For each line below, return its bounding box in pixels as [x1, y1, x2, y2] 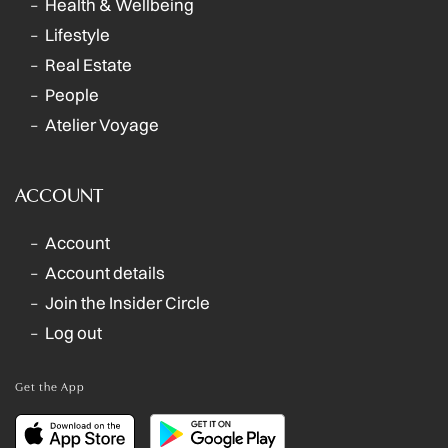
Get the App [15, 378, 85, 395]
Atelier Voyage [45, 114, 159, 136]
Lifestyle [45, 24, 110, 46]
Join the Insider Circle [45, 292, 210, 314]
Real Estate [45, 54, 132, 76]
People [45, 84, 99, 106]
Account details [45, 262, 165, 284]
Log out [45, 322, 102, 344]
